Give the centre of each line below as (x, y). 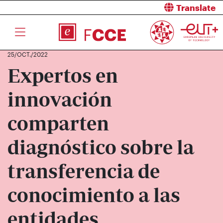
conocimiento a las (94, 195)
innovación (60, 100)
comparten (58, 123)
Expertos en (63, 76)
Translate (196, 7)
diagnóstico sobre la (101, 147)
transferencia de (84, 171)
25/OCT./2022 (28, 54)
